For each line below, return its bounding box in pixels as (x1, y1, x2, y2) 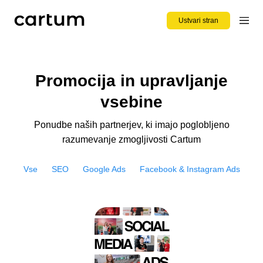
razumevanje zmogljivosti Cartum (62, 134, 201, 144)
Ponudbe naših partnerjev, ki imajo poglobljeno (33, 119, 230, 130)
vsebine (100, 93, 163, 111)
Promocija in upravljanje (35, 72, 228, 90)
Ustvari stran (178, 16, 218, 25)
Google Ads (82, 164, 126, 174)
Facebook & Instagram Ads (139, 164, 240, 174)
